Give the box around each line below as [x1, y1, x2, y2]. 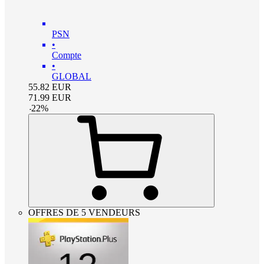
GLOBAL [52, 71, 91, 81]
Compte [52, 49, 81, 60]
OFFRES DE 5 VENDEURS [28, 207, 140, 217]
